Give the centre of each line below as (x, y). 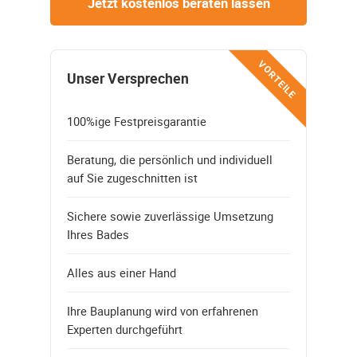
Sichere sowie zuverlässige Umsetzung (170, 216)
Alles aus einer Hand (122, 272)
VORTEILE (278, 79)
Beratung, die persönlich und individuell (170, 159)
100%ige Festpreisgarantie (137, 121)
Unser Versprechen (128, 78)
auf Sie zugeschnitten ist (132, 177)
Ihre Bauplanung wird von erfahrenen (163, 310)
